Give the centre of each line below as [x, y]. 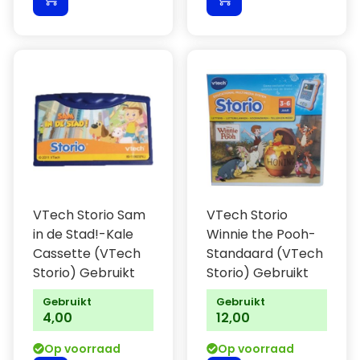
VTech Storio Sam [89, 215]
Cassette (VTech [87, 254]
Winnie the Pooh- [261, 234]
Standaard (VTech [265, 254]
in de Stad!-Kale [83, 234]
